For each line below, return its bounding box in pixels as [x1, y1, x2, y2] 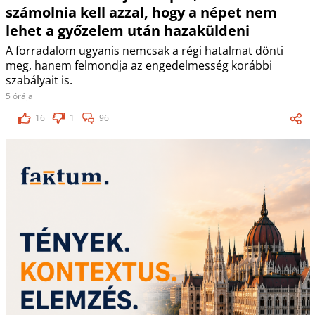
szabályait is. [5, 72, 72, 89]
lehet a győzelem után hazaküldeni [5, 21, 250, 41]
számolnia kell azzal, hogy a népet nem [5, 3, 277, 22]
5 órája [5, 90, 33, 103]
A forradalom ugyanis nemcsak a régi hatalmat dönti [5, 43, 283, 59]
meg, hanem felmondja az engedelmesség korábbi [5, 58, 272, 74]
